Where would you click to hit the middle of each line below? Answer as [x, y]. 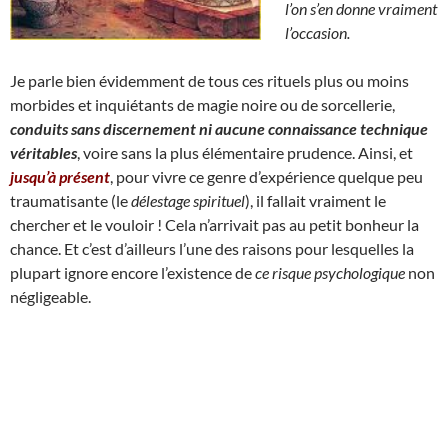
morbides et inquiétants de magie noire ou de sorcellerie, [202, 104]
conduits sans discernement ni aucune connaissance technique [219, 128]
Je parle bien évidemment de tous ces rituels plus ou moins [209, 80]
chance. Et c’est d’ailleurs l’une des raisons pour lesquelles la [212, 248]
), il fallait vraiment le [315, 200]
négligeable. [50, 296]
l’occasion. [317, 32]
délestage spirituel [188, 200]
